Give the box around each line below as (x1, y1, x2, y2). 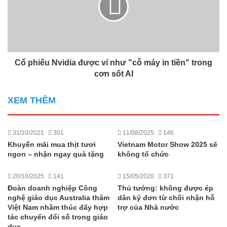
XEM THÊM (8, 95, 56, 105)
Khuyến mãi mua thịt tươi (8, 140, 96, 148)
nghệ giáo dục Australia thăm (8, 194, 109, 202)
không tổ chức (118, 150, 169, 158)
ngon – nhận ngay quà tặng (8, 150, 104, 158)
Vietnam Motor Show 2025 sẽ (118, 140, 217, 148)
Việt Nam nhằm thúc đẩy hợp (8, 203, 108, 211)
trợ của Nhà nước (118, 203, 179, 211)
